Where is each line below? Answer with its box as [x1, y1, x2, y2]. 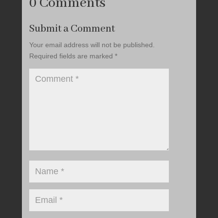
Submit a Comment [29, 22, 115, 35]
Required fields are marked [29, 52, 115, 60]
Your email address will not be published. [29, 40, 155, 49]
